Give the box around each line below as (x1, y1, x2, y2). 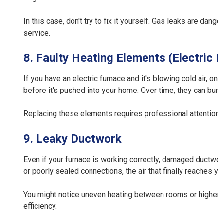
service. (23, 28, 50, 38)
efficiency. (23, 201, 57, 211)
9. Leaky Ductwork (23, 132, 122, 146)
